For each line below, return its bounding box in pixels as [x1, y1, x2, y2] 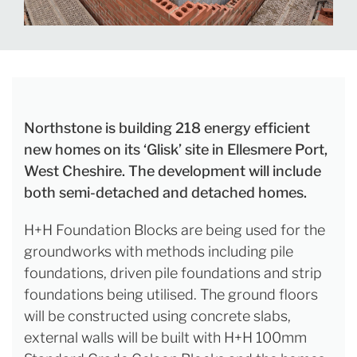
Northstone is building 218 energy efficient [24, 120, 310, 137]
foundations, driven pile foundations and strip [24, 265, 322, 282]
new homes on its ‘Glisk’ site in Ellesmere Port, [24, 141, 328, 159]
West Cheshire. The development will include [24, 163, 321, 180]
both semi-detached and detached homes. [24, 184, 313, 202]
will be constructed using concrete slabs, [24, 308, 291, 325]
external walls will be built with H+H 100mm [24, 329, 307, 347]
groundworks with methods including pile [24, 243, 293, 261]
